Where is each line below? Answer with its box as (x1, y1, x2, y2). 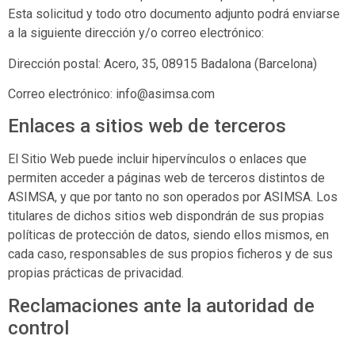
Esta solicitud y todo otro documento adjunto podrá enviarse (8, 6, 340, 22)
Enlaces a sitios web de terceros (8, 115, 286, 138)
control (8, 316, 69, 339)
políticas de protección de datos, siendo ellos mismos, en (8, 227, 329, 243)
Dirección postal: (8, 55, 104, 71)
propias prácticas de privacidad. (8, 265, 184, 281)
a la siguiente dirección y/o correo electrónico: (8, 25, 264, 41)
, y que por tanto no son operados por (55, 189, 264, 205)
